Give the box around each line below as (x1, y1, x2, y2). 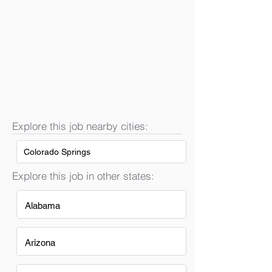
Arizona (25, 237, 55, 248)
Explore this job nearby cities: (12, 120, 148, 132)
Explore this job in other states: (12, 169, 154, 182)
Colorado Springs (24, 147, 90, 157)
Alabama (25, 200, 60, 211)
